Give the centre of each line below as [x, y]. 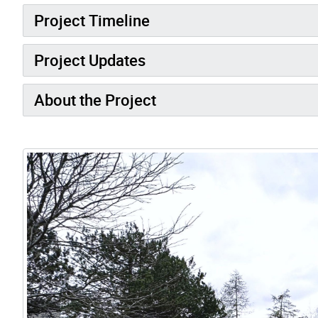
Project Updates [90, 60]
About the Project [95, 100]
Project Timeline [92, 21]
